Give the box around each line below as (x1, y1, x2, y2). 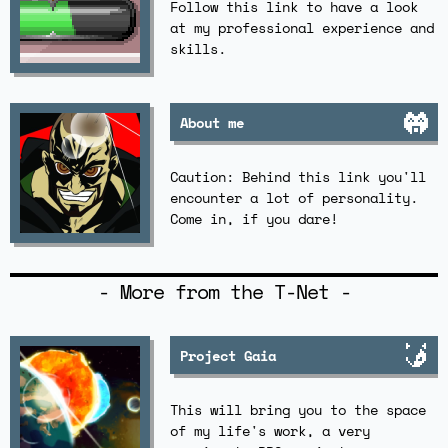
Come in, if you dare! (170, 207, 338, 229)
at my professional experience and (170, 16, 434, 38)
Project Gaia (180, 344, 276, 366)
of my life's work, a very (170, 419, 370, 441)
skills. (170, 37, 226, 59)
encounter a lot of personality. (170, 186, 418, 208)
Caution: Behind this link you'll (170, 165, 426, 187)
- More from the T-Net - (97, 277, 351, 306)
